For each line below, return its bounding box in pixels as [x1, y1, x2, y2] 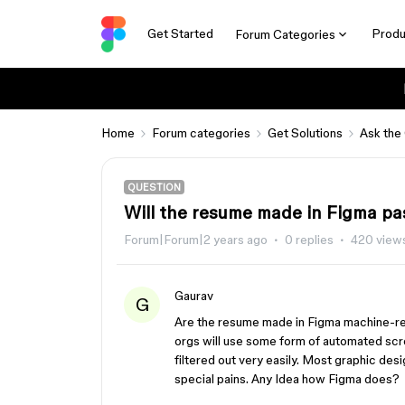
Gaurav [174, 288, 213, 303]
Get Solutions [268, 126, 343, 140]
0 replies [285, 232, 334, 247]
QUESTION [127, 182, 181, 193]
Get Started [146, 26, 213, 41]
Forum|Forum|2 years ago [124, 232, 268, 247]
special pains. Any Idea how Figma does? [174, 372, 400, 386]
